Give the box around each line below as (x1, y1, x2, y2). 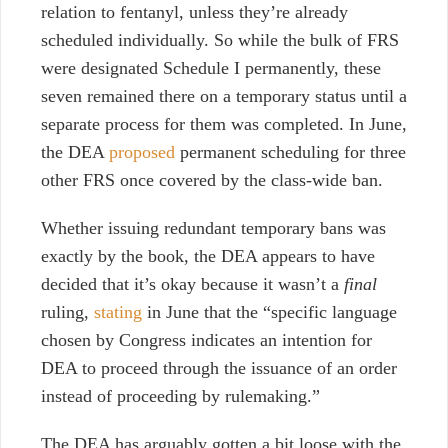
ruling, (41, 302, 89, 323)
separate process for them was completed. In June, (41, 114, 407, 135)
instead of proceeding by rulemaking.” (41, 386, 320, 407)
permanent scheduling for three (175, 142, 406, 163)
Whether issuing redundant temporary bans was (41, 218, 386, 239)
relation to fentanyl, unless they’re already (41, 2, 348, 23)
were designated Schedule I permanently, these (41, 58, 381, 79)
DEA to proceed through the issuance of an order (41, 358, 397, 379)
